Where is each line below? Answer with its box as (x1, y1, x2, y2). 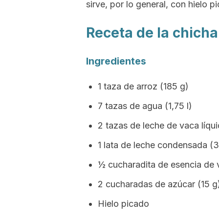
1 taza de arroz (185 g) (98, 81, 189, 91)
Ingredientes (86, 55, 146, 67)
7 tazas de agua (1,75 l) (98, 101, 192, 111)
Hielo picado (98, 198, 149, 209)
